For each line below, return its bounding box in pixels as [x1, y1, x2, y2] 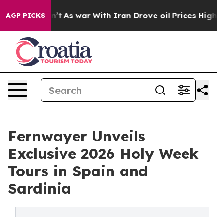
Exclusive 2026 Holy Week [8, 144, 199, 163]
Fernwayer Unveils [8, 127, 145, 145]
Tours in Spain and [8, 162, 148, 180]
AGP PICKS [6, 11, 45, 20]
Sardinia [8, 179, 71, 198]
